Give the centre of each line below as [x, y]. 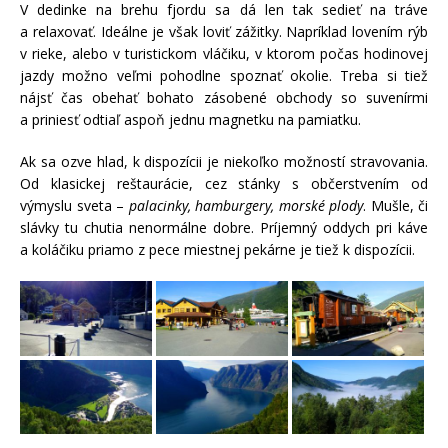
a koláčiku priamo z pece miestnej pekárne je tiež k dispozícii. [217, 250]
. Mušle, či [395, 206]
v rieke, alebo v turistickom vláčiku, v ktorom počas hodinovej [224, 54]
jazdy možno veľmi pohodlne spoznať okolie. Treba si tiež [224, 76]
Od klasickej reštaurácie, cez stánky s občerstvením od [224, 184]
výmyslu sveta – [74, 206]
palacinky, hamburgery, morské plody [245, 206]
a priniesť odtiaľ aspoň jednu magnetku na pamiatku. [190, 120]
